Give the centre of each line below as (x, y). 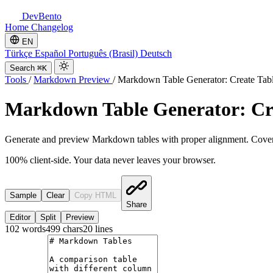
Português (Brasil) (104, 53)
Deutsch (156, 53)
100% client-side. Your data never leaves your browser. (110, 160)
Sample (23, 195)
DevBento (41, 16)
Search (22, 68)
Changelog (52, 27)
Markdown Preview (73, 80)
